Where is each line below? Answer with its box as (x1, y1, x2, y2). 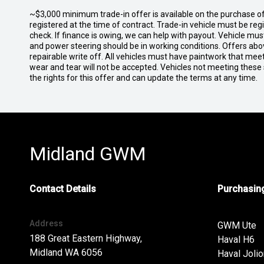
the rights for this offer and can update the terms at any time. (29, 73, 258, 82)
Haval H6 (217, 234, 255, 245)
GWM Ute (217, 220, 256, 231)
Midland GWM (29, 143, 146, 165)
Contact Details (29, 183, 96, 194)
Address (29, 219, 63, 228)
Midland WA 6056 (29, 247, 103, 258)
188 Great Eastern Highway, (29, 233, 142, 244)
